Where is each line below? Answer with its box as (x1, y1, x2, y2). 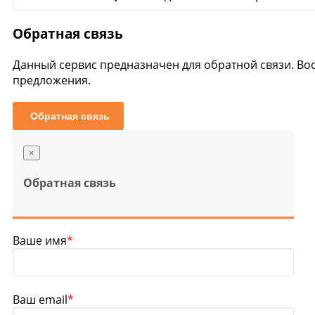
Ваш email (13, 291, 67, 307)
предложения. (13, 72, 91, 88)
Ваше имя (13, 232, 67, 248)
